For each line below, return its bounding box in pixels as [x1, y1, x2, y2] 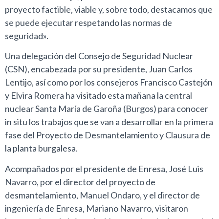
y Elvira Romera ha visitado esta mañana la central [5, 90, 192, 101]
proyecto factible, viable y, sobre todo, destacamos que [5, 3, 213, 15]
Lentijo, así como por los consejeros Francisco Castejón [5, 77, 213, 88]
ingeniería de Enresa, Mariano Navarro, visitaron [5, 202, 188, 214]
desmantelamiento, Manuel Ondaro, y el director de [5, 189, 200, 200]
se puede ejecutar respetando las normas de [5, 17, 172, 28]
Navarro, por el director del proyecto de [5, 176, 155, 187]
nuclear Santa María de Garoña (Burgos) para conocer [5, 103, 208, 114]
